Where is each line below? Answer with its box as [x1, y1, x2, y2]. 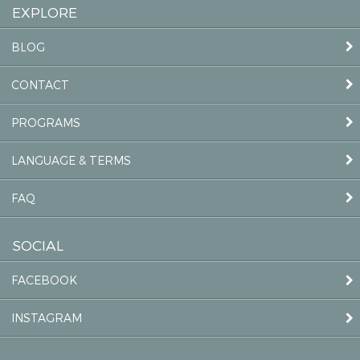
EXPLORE [12, 2, 77, 20]
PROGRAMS [11, 115, 80, 129]
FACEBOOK [11, 273, 77, 288]
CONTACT [11, 77, 69, 92]
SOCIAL [12, 236, 63, 254]
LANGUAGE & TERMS [11, 153, 131, 167]
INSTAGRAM [11, 311, 82, 325]
